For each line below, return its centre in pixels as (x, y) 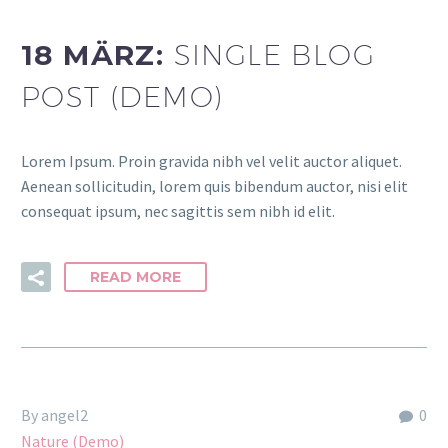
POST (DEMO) (122, 96)
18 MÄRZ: (97, 54)
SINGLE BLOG (274, 54)
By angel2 (54, 414)
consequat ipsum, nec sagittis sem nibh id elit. (178, 211)
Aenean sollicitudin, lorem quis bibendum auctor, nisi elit (214, 186)
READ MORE (135, 276)
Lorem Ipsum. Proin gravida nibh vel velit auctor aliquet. (211, 161)
